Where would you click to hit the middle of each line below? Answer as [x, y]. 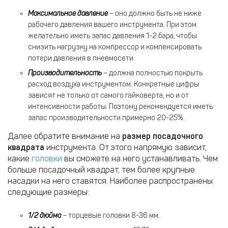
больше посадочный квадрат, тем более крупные [101, 169]
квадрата [27, 147]
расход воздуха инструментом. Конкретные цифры [113, 84]
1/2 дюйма [45, 215]
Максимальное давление [68, 13]
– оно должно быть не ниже [155, 13]
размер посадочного [163, 136]
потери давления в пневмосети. [81, 58]
